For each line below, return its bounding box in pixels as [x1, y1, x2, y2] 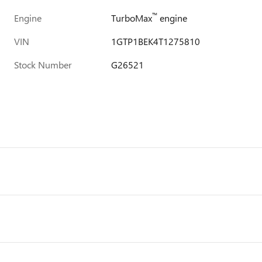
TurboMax [111, 12, 153, 24]
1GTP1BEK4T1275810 [111, 35, 201, 47]
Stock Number [14, 58, 72, 71]
